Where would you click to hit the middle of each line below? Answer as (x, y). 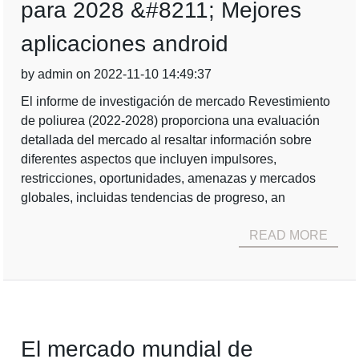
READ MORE (288, 235)
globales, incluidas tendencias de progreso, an (153, 198)
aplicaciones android (125, 44)
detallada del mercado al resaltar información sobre (167, 140)
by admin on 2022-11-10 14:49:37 (117, 74)
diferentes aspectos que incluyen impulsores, (149, 159)
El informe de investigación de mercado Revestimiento (176, 101)
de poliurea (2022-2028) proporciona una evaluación (171, 121)
